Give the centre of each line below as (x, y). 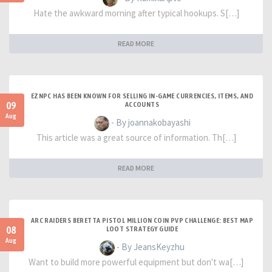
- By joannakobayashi (150, 122)
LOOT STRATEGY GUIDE (142, 229)
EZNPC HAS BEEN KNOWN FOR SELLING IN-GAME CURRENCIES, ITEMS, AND (142, 96)
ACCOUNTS (142, 104)
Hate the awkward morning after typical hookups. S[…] (136, 13)
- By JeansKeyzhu (150, 247)
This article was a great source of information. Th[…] (136, 138)
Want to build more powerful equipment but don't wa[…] (136, 262)
